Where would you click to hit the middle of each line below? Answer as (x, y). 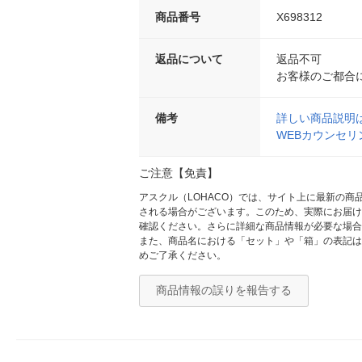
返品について (189, 59)
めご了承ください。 (183, 256)
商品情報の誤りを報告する (224, 290)
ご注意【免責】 (179, 173)
